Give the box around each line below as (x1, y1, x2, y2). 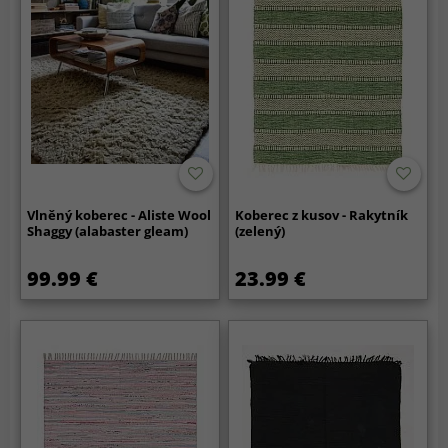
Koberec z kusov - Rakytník (235, 206, 409, 225)
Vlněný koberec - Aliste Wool (27, 206, 212, 225)
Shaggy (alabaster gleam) (27, 222, 189, 241)
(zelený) (235, 222, 286, 241)
